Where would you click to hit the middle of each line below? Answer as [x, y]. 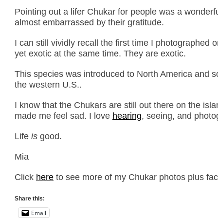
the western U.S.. [48, 85]
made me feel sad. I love [64, 116]
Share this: [30, 199]
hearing [127, 116]
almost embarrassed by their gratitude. [89, 22]
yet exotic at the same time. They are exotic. [100, 54]
